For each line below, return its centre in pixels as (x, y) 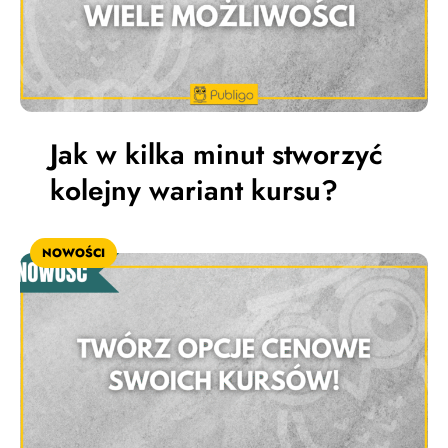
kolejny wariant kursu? (194, 190)
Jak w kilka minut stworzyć (216, 154)
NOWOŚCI (73, 252)
